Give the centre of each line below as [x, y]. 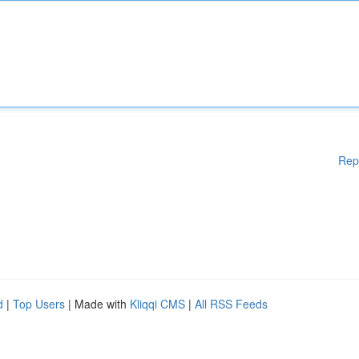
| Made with [97, 304]
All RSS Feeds [231, 304]
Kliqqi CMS [157, 304]
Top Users [39, 304]
